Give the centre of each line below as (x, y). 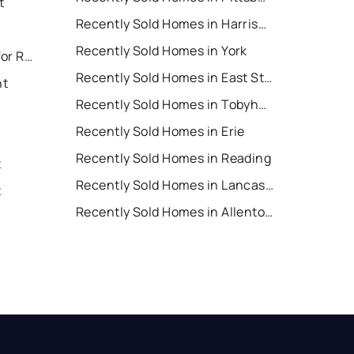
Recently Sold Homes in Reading (174, 158)
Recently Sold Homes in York (162, 51)
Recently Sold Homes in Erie (160, 132)
